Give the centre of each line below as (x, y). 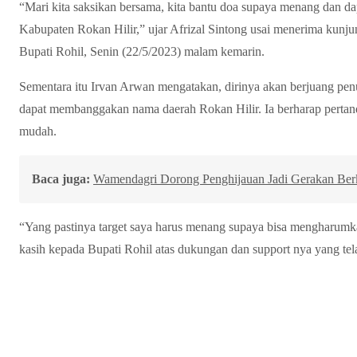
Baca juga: (61, 178)
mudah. (38, 131)
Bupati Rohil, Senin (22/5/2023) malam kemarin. (142, 51)
